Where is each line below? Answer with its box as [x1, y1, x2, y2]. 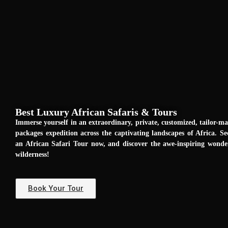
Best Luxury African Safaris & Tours [15, 106, 177, 118]
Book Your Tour [28, 183, 83, 193]
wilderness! [15, 150, 49, 158]
